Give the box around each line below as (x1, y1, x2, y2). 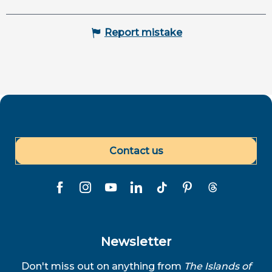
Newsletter (101, 234, 171, 250)
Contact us (109, 144, 163, 157)
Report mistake (104, 27, 182, 39)
